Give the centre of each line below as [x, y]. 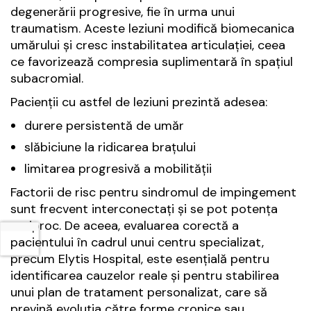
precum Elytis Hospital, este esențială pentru [140, 259]
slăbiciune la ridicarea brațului [110, 148]
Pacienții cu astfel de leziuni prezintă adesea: [139, 102]
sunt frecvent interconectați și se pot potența [144, 209]
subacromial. [47, 79]
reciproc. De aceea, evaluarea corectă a [125, 226]
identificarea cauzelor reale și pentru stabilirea [145, 276]
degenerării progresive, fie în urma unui [123, 12]
